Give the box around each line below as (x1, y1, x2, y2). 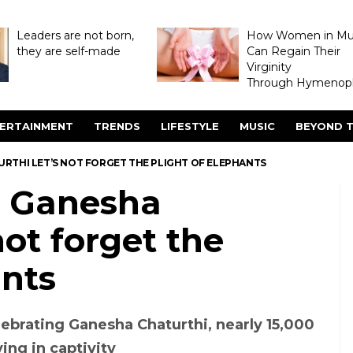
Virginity (246, 60, 292, 74)
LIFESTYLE (161, 120, 219, 132)
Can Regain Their (246, 44, 340, 58)
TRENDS (94, 120, 140, 132)
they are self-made (16, 44, 121, 58)
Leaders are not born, (16, 28, 134, 43)
